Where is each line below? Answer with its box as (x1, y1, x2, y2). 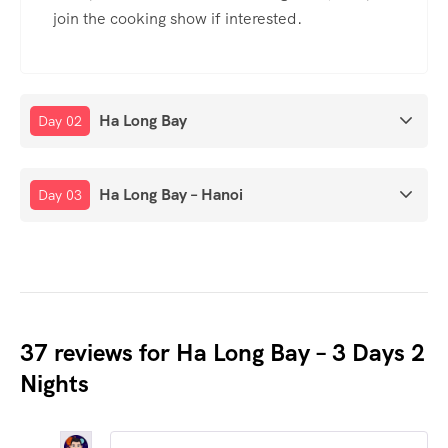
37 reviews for (20, 336, 176, 368)
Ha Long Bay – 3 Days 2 (176, 336, 425, 368)
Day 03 (38, 185, 82, 204)
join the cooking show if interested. (53, 7, 302, 29)
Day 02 (38, 111, 82, 130)
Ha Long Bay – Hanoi (99, 183, 243, 205)
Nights (20, 367, 89, 399)
